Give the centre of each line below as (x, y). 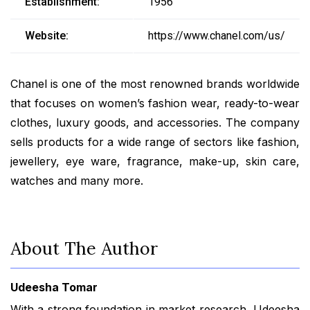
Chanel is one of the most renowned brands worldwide (155, 83)
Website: (46, 35)
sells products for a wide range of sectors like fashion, (155, 142)
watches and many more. (77, 180)
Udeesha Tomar (54, 288)
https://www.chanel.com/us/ (216, 35)
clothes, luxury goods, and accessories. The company (155, 122)
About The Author (84, 249)
